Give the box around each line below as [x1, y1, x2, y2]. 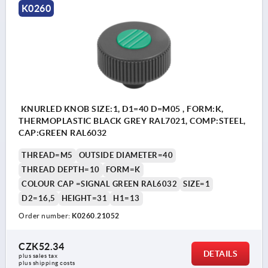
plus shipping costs [19, 259, 75, 266]
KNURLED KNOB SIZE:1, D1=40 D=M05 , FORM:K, [19, 103, 224, 114]
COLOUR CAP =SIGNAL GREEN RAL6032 [22, 179, 177, 188]
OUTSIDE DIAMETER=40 [78, 150, 173, 160]
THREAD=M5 [22, 150, 73, 160]
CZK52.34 [19, 240, 64, 252]
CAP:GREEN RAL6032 [19, 127, 107, 138]
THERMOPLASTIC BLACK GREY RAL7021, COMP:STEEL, [19, 115, 246, 126]
